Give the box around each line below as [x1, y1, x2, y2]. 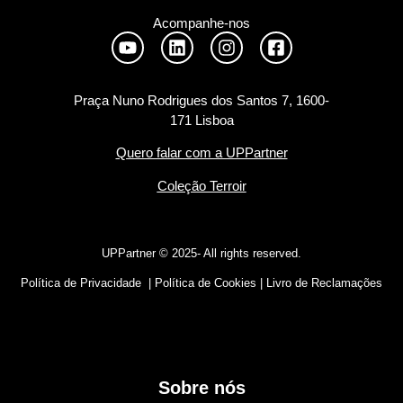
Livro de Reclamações [266, 276, 382, 291]
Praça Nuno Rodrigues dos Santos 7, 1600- [74, 92, 329, 108]
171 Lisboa [169, 112, 234, 128]
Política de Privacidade [21, 276, 141, 291]
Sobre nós [157, 377, 246, 398]
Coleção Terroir [157, 177, 246, 193]
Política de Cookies [155, 276, 256, 291]
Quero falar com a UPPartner [115, 145, 288, 161]
